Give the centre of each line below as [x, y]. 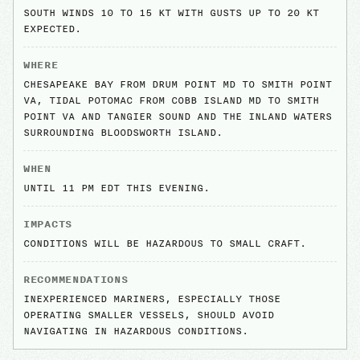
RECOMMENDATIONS [76, 279]
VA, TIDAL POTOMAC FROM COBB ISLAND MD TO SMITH [171, 100]
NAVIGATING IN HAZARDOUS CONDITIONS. [136, 331]
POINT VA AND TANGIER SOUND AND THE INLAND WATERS [178, 116]
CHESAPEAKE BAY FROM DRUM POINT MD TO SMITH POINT [178, 84]
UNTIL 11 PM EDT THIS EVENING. [117, 188]
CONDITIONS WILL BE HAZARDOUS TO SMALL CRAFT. [165, 243]
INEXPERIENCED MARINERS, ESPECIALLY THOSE [152, 299]
